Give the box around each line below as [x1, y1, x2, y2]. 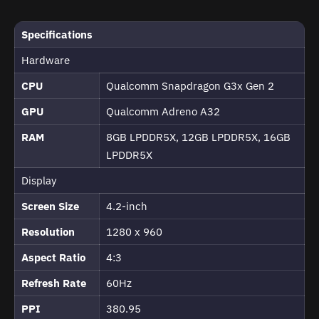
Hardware [21, 53, 70, 68]
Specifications [21, 28, 93, 42]
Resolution [21, 225, 75, 239]
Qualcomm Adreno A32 [106, 105, 220, 119]
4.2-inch [106, 199, 147, 214]
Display [21, 174, 56, 188]
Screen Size [21, 199, 79, 214]
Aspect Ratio [21, 251, 85, 265]
